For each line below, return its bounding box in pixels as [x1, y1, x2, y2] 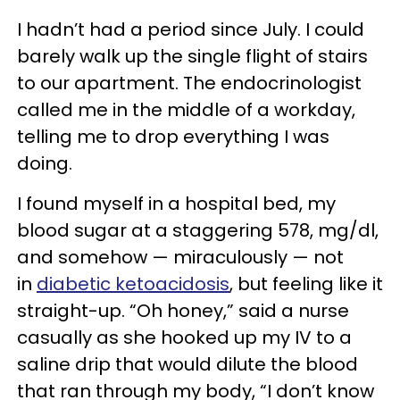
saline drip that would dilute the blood [17, 351, 358, 377]
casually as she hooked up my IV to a [17, 324, 352, 350]
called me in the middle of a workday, [17, 96, 355, 122]
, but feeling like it [229, 271, 383, 296]
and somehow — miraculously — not [17, 244, 344, 270]
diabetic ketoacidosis [37, 271, 229, 296]
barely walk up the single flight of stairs [17, 43, 368, 69]
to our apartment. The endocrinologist [17, 70, 362, 96]
